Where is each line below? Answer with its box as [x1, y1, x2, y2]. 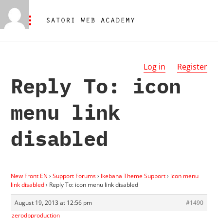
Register [177, 61, 207, 72]
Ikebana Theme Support [101, 171, 166, 180]
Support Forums [53, 171, 96, 180]
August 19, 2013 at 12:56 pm [15, 198, 92, 207]
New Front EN [11, 171, 48, 180]
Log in [143, 61, 165, 72]
